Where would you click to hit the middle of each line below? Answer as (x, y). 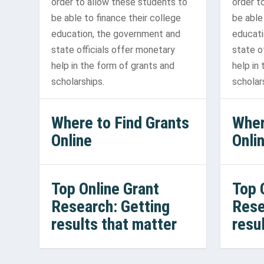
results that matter (114, 224)
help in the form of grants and (113, 65)
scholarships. (78, 81)
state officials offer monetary (113, 49)
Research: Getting (111, 206)
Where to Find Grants (121, 123)
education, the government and (116, 34)
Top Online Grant (105, 189)
